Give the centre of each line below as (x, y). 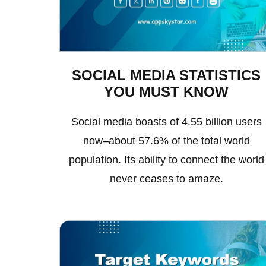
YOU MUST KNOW (167, 92)
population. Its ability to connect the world (166, 160)
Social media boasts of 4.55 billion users (166, 122)
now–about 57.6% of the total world (166, 141)
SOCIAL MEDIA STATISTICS (167, 75)
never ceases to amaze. (166, 179)
